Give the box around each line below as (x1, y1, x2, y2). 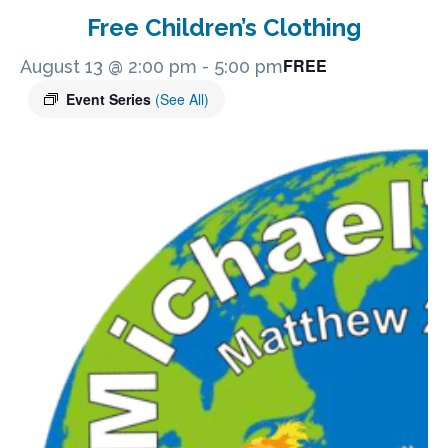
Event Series (66, 88, 155, 109)
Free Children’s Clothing (87, 12, 361, 42)
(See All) (155, 88, 209, 109)
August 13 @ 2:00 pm (20, 55, 197, 77)
